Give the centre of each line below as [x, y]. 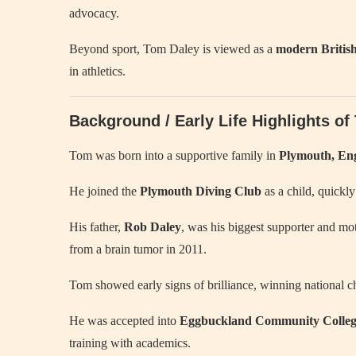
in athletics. [97, 71]
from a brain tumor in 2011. [138, 249]
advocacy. [94, 13]
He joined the [104, 191]
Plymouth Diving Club [201, 191]
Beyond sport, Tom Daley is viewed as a [172, 49]
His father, [97, 227]
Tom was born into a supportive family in [174, 155]
